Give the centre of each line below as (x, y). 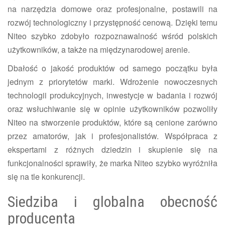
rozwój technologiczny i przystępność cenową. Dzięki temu (113, 22)
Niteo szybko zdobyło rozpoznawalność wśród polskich (113, 36)
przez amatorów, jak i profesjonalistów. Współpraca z (113, 136)
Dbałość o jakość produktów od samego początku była (113, 68)
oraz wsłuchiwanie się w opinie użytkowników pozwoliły (113, 108)
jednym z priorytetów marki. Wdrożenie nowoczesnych (113, 81)
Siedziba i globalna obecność (113, 201)
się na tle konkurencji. (46, 176)
